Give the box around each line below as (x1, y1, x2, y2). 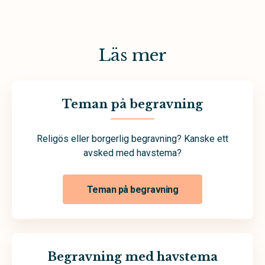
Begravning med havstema (47, 250, 218, 264)
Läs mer (98, 45, 167, 66)
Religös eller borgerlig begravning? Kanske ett (37, 133, 228, 144)
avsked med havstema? (83, 147, 182, 159)
